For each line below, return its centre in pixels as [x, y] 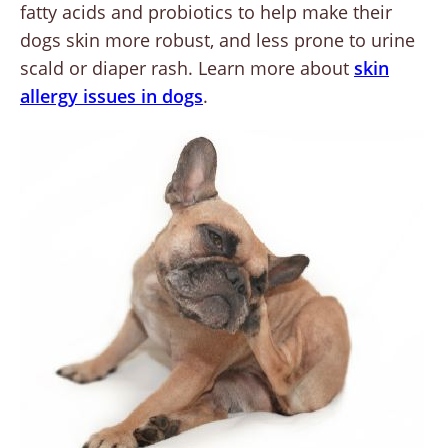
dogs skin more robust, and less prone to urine [217, 40]
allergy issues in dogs [111, 96]
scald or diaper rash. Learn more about [187, 68]
